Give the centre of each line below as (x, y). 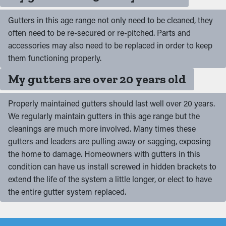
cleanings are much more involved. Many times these (102, 128)
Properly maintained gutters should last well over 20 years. (111, 103)
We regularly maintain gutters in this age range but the (104, 116)
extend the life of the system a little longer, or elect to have (110, 179)
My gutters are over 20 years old (97, 79)
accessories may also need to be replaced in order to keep (110, 45)
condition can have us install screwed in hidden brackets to (112, 166)
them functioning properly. (55, 58)
